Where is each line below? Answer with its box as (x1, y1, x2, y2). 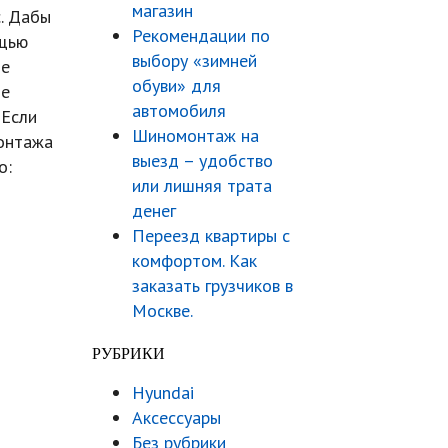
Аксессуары (132, 406, 221, 429)
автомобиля (132, 99, 226, 122)
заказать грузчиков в (132, 274, 293, 297)
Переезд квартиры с (132, 224, 290, 247)
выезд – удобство (132, 149, 273, 172)
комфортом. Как (132, 249, 257, 272)
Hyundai (132, 381, 194, 404)
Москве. (132, 299, 193, 322)
